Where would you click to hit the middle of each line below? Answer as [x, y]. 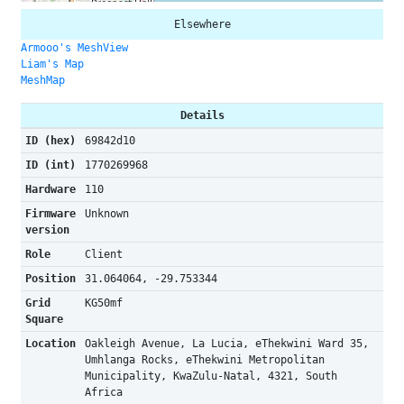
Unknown [106, 214]
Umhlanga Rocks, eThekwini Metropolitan [204, 360]
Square [44, 319]
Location [50, 344]
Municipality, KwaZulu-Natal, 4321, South [211, 376]
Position [50, 279]
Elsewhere [202, 24]
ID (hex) [50, 141]
